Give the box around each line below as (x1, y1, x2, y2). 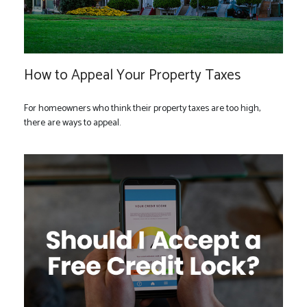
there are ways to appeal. (24, 114, 121, 131)
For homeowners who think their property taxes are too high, (24, 100, 260, 116)
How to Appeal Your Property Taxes (24, 63, 241, 87)
